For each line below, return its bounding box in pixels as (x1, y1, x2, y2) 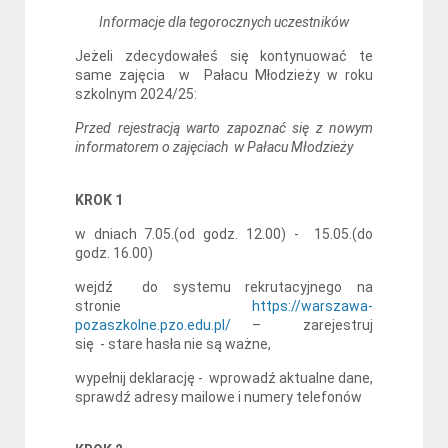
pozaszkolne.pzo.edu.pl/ (75, 317, 231, 333)
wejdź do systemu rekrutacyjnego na (75, 279, 373, 295)
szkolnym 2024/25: (75, 86, 197, 102)
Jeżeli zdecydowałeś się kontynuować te (75, 48, 373, 64)
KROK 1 (75, 192, 126, 208)
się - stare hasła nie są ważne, (75, 336, 271, 352)
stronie (75, 298, 252, 314)
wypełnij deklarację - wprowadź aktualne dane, (75, 370, 373, 386)
